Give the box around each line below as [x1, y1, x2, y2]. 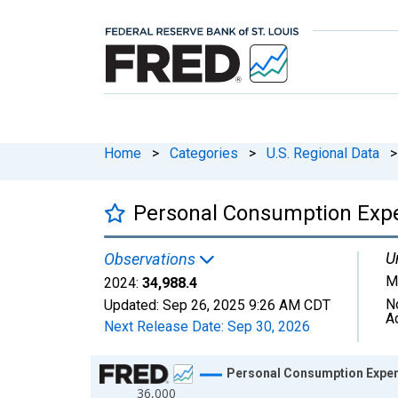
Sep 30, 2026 [227, 317, 310, 335]
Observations [104, 249, 199, 268]
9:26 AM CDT [249, 296, 330, 314]
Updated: [104, 296, 163, 314]
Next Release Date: [104, 317, 227, 335]
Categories [170, 144, 238, 162]
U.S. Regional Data [267, 144, 379, 162]
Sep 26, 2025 [163, 296, 245, 314]
